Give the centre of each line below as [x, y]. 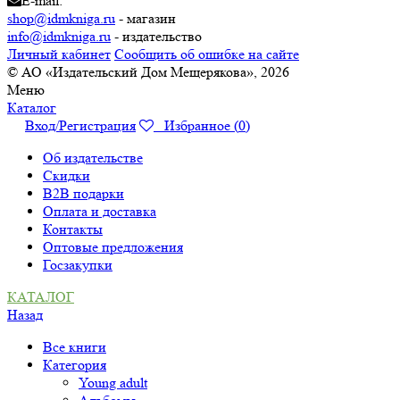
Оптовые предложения [113, 246]
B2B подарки [83, 193]
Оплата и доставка [100, 211]
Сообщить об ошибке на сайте [207, 54]
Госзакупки [78, 264]
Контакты [73, 229]
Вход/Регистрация [80, 125]
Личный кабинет [59, 54]
